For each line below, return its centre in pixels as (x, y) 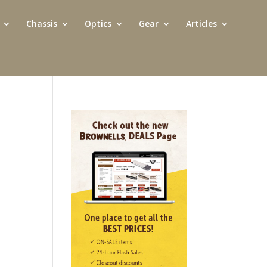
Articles (201, 24)
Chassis (42, 24)
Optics (98, 24)
